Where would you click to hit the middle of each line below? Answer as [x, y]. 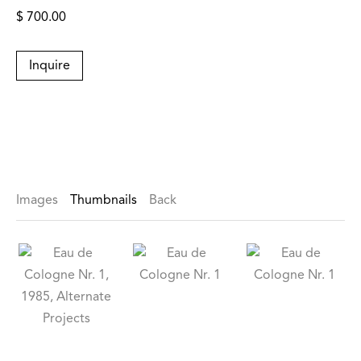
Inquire [50, 66]
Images [37, 201]
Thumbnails [104, 201]
